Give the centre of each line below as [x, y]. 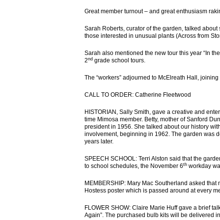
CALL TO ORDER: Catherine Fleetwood [138, 95]
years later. [99, 141]
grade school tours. [119, 60]
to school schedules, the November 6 [134, 166]
